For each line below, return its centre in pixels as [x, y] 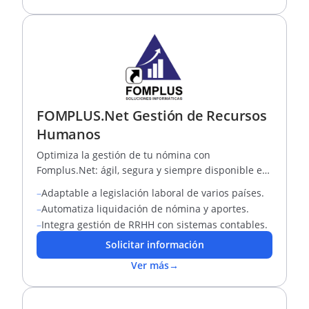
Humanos [69, 134]
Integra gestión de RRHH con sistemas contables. [154, 225]
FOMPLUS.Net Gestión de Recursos [152, 116]
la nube [54, 185]
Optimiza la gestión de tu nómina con [123, 155]
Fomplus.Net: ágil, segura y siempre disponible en [152, 170]
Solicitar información [154, 245]
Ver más [150, 265]
